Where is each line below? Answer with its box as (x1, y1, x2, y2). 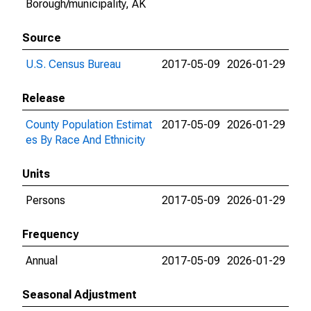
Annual (26, 254, 58, 267)
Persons (26, 194, 65, 207)
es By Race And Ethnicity (26, 133, 145, 146)
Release (22, 92, 65, 105)
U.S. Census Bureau (26, 58, 121, 71)
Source (22, 31, 61, 44)
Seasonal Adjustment (22, 288, 137, 301)
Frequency (22, 228, 78, 241)
